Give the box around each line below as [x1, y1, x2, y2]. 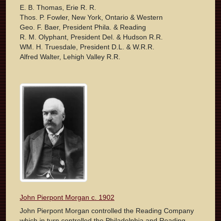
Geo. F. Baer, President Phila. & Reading [20, 23, 146, 32]
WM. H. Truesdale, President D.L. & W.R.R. [20, 43, 154, 51]
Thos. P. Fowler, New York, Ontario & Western [20, 13, 163, 22]
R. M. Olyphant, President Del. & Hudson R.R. [20, 33, 163, 41]
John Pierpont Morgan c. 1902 [20, 193, 114, 202]
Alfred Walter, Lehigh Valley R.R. [20, 53, 120, 61]
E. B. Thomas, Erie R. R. [20, 3, 96, 12]
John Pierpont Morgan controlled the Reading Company [20, 207, 194, 215]
